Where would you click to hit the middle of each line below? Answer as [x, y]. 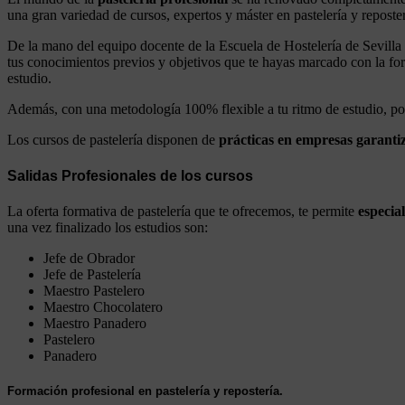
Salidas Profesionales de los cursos [130, 175]
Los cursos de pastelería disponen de [113, 140]
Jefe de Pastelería [92, 274]
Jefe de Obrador [89, 258]
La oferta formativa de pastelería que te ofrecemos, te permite [183, 211]
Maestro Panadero [95, 323]
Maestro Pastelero [94, 290]
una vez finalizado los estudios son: [108, 227]
